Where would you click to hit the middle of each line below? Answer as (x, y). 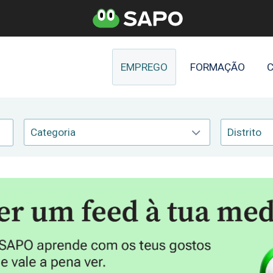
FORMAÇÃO (217, 67)
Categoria (53, 132)
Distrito (244, 132)
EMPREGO (144, 67)
